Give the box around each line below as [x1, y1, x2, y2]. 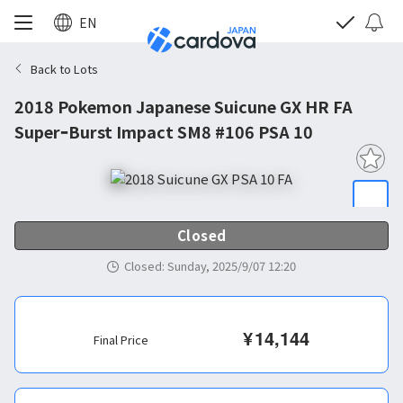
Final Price [94, 331, 148, 348]
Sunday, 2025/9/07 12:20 [167, 257, 296, 274]
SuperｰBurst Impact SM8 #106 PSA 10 [14, 120, 313, 143]
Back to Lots [31, 59, 98, 77]
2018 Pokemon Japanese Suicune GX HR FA [14, 94, 353, 118]
